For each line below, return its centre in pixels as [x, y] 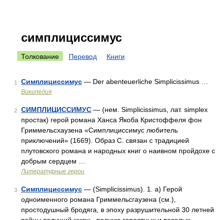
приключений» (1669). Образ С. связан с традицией [105, 140]
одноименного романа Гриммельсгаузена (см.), [98, 199]
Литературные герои [53, 171]
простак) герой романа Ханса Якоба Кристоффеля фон [111, 120]
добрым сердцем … [53, 161]
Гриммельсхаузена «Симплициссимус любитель [99, 130]
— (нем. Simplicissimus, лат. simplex [150, 110]
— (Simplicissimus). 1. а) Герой [132, 189]
